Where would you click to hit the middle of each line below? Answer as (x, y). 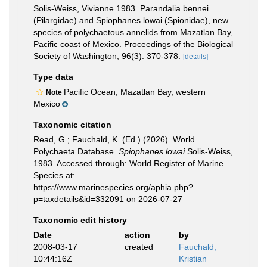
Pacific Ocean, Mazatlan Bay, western (135, 92)
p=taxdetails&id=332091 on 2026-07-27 (108, 199)
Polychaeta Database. (76, 151)
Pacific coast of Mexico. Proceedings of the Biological (133, 44)
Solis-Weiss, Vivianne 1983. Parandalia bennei (121, 8)
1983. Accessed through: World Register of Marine (128, 163)
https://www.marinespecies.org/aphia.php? (113, 187)
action (137, 235)
